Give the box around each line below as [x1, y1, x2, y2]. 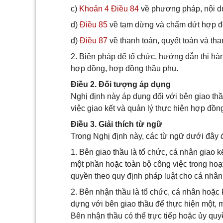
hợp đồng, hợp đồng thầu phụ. [71, 64, 178, 73]
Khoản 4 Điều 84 [79, 4, 139, 13]
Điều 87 [80, 36, 108, 45]
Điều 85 [80, 20, 108, 29]
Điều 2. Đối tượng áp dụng [71, 80, 171, 89]
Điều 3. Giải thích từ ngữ [71, 120, 162, 128]
